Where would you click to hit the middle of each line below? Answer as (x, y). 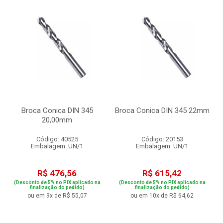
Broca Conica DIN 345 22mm (162, 111)
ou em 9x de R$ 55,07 (57, 196)
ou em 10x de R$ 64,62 (162, 196)
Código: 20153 (162, 139)
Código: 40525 (57, 139)
